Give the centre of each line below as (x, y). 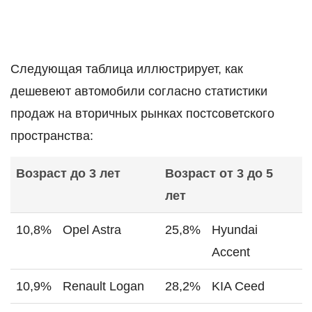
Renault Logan (103, 287)
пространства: (52, 135)
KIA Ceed (238, 287)
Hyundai (235, 230)
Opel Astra (92, 230)
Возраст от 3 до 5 (219, 174)
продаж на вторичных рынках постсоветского (142, 113)
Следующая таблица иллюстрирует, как (127, 69)
